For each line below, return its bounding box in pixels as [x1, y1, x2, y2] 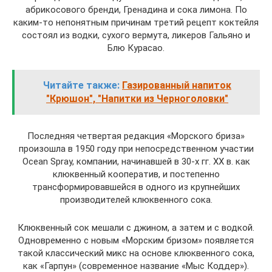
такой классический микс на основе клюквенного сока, [18, 247, 254, 259]
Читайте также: [43, 79, 120, 91]
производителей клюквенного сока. [59, 194, 212, 205]
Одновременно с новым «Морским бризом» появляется [18, 234, 254, 246]
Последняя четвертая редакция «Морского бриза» [27, 130, 245, 141]
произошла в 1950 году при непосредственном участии [18, 143, 254, 154]
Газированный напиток [122, 79, 231, 91]
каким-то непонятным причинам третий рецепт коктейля [13, 16, 259, 28]
